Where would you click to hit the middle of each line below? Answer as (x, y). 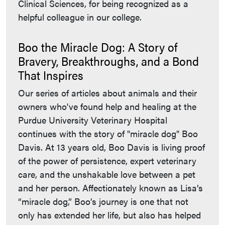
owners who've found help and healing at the (107, 106)
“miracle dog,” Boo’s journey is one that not (103, 201)
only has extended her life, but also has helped (109, 214)
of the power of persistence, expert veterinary (107, 160)
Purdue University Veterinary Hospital (93, 120)
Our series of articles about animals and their (107, 92)
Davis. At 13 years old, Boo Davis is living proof (111, 147)
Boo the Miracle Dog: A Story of (98, 46)
